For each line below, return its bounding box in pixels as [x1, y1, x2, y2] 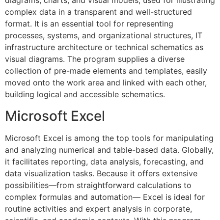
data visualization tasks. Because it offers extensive [5, 168, 197, 179]
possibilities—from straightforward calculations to [5, 180, 192, 191]
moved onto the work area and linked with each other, [5, 78, 207, 88]
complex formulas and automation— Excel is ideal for [5, 192, 205, 202]
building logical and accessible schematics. [5, 89, 165, 100]
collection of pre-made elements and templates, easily [5, 66, 207, 76]
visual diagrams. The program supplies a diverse [5, 54, 185, 64]
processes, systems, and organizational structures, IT [5, 30, 202, 41]
